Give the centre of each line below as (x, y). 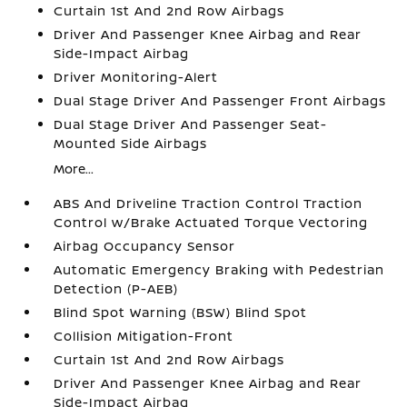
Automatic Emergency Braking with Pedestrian (219, 269)
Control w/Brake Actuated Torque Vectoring (211, 222)
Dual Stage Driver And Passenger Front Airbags (220, 100)
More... (74, 169)
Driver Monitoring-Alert (136, 77)
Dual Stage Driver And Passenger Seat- (191, 124)
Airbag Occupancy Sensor (145, 246)
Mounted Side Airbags (131, 143)
